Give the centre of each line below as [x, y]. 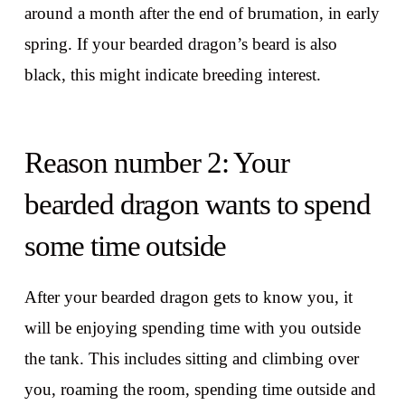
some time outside [125, 246]
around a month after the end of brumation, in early [202, 13]
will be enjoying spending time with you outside [192, 327]
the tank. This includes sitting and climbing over [191, 358]
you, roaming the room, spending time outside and [200, 389]
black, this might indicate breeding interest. [172, 74]
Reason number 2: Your [156, 163]
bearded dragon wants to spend [197, 205]
